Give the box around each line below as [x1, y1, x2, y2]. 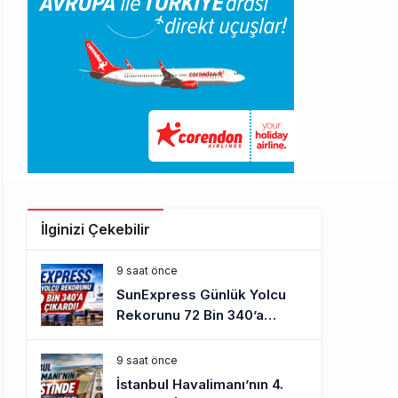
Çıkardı [116, 327, 164, 344]
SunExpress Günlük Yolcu [116, 286, 286, 303]
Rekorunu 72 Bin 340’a [116, 306, 264, 323]
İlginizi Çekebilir [41, 220, 150, 238]
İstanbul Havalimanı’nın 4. [116, 376, 283, 393]
